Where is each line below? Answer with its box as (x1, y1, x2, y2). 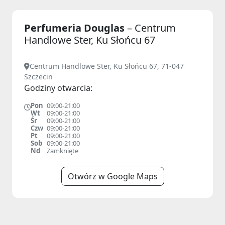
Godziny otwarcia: (24, 82, 92, 93)
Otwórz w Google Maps (67, 171, 158, 182)
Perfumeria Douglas (24, 21, 127, 35)
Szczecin (24, 72, 53, 81)
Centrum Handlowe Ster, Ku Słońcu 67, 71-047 (30, 61, 184, 71)
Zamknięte (47, 146, 78, 155)
